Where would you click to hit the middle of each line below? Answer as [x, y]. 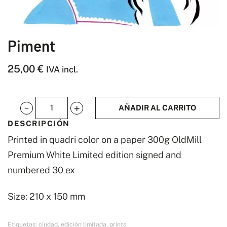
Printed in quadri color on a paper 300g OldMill [105, 139]
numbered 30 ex [41, 170]
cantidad [39, 130]
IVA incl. [62, 69]
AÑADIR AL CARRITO [157, 108]
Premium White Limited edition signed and [94, 155]
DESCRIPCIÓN [39, 124]
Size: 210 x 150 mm [46, 197]
